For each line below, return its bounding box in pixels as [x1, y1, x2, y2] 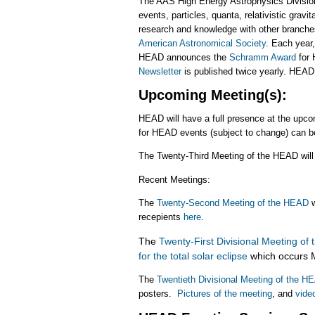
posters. [139, 288, 177, 300]
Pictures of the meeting [177, 288, 272, 300]
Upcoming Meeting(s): [139, 87, 287, 103]
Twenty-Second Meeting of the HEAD [157, 198, 309, 209]
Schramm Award [229, 52, 296, 63]
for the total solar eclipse [139, 250, 247, 262]
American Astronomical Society [139, 38, 266, 49]
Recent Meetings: [139, 174, 210, 185]
